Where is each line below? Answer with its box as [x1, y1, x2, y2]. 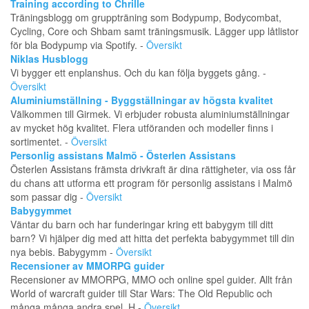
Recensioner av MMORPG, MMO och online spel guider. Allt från [10, 272, 292, 287]
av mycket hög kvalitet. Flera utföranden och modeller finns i [10, 121, 273, 135]
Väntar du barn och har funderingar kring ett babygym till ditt [10, 217, 273, 232]
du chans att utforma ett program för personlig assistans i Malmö [10, 176, 292, 190]
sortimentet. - [10, 134, 71, 149]
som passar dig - [10, 190, 86, 204]
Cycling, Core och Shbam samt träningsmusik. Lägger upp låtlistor [10, 24, 299, 39]
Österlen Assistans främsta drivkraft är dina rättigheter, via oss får [10, 162, 296, 177]
